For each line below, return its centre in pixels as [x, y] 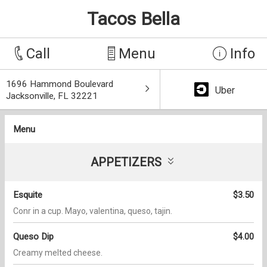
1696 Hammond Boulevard [60, 84]
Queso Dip [33, 236]
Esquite [28, 195]
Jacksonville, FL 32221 [52, 96]
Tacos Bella [133, 19]
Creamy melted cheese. [58, 252]
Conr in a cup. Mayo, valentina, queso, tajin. [93, 211]
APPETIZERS [126, 162]
